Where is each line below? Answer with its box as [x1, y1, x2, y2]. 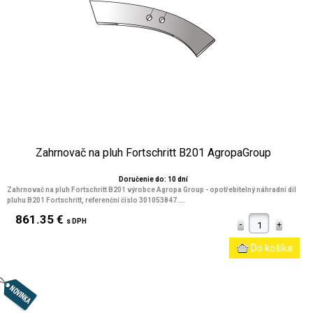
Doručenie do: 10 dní [118, 175, 188, 183]
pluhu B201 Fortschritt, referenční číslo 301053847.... [7, 196, 185, 204]
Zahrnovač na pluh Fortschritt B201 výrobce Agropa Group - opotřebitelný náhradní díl [7, 186, 296, 194]
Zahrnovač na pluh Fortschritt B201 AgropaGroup [35, 146, 271, 159]
